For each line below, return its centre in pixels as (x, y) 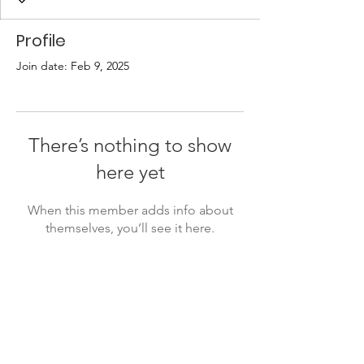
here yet (130, 172)
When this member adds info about (130, 210)
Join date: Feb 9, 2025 (73, 66)
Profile (41, 41)
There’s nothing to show (130, 145)
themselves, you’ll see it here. (130, 228)
